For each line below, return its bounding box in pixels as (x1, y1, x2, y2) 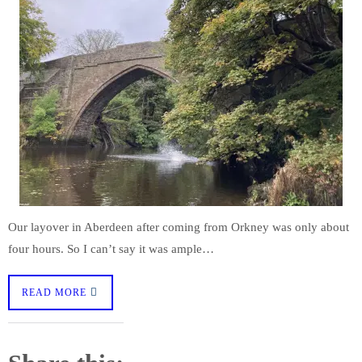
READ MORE (22, 286, 86, 298)
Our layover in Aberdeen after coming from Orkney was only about (8, 220, 349, 234)
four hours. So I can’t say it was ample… (8, 242, 214, 256)
